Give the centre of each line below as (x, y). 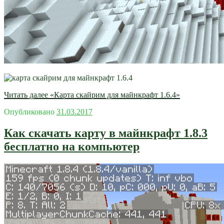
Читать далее (26, 95)
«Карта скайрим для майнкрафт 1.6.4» (114, 95)
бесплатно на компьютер (72, 147)
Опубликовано (29, 112)
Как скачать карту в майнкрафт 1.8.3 (106, 133)
